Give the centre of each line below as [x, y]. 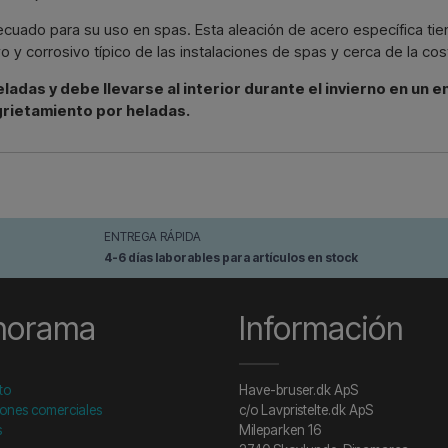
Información [321, 328]
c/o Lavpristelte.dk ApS [306, 409]
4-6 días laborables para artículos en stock [231, 257]
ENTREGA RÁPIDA [153, 236]
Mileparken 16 [280, 429]
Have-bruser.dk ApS [298, 389]
